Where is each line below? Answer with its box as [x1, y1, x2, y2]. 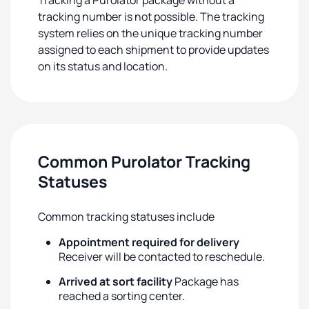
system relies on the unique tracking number [38, 26, 263, 41]
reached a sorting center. [59, 288, 185, 303]
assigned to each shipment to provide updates [38, 42, 269, 57]
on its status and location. [38, 59, 168, 74]
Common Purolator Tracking [38, 150, 250, 172]
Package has [172, 274, 239, 289]
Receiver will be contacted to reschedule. [59, 249, 265, 264]
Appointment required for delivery [59, 235, 239, 250]
